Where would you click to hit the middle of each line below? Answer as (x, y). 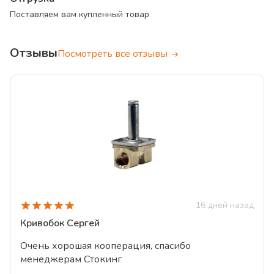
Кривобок (42, 223)
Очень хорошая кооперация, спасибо (106, 246)
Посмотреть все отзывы (114, 54)
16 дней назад (225, 205)
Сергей (83, 223)
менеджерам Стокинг (71, 259)
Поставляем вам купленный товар (80, 14)
